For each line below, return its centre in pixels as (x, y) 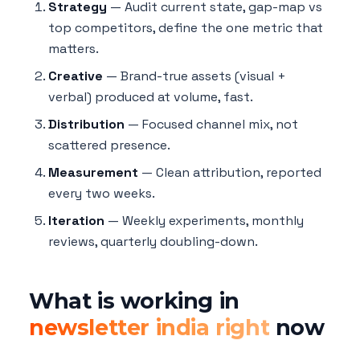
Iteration (76, 221)
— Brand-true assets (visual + (194, 76)
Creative (76, 76)
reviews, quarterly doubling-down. (153, 242)
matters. (74, 49)
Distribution (86, 125)
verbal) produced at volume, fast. (151, 97)
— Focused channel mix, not (211, 125)
